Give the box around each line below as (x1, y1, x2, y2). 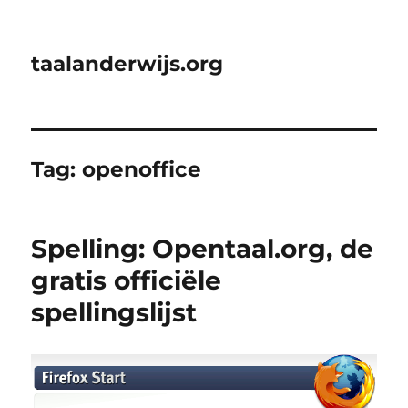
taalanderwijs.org (31, 51, 224, 76)
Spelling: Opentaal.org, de (31, 233, 374, 264)
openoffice (82, 157, 202, 182)
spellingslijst (31, 297, 198, 328)
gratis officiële (31, 265, 222, 296)
